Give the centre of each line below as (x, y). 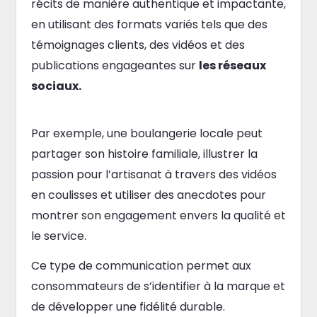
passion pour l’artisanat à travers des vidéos (154, 174)
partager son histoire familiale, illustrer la (144, 154)
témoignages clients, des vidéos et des (138, 45)
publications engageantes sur (115, 65)
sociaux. (56, 86)
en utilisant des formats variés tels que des (149, 24)
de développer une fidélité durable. (128, 306)
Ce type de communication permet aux (141, 265)
